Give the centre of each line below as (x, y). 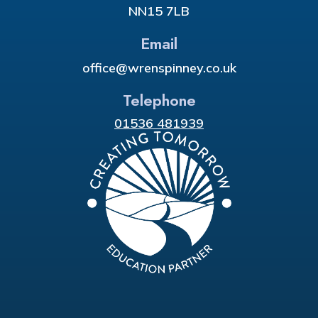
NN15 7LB (159, 11)
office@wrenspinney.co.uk (159, 67)
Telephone (159, 100)
